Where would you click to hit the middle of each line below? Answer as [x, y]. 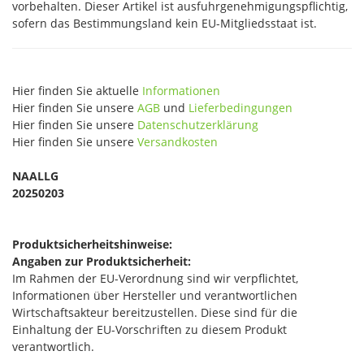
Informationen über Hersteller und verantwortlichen [155, 295]
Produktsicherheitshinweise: [92, 244]
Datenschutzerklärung [198, 125]
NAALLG [35, 176]
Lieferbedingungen [240, 108]
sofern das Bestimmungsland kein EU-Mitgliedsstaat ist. [165, 23]
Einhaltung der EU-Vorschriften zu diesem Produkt [149, 329]
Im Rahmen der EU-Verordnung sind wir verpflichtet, [155, 278]
